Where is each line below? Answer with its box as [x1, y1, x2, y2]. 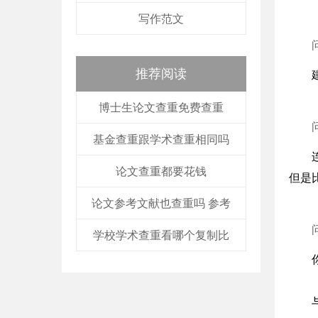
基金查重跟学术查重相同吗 [93, 133, 229, 146]
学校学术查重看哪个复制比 [93, 229, 229, 241]
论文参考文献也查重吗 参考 [92, 197, 231, 209]
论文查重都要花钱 [116, 165, 207, 177]
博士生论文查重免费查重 [99, 102, 224, 114]
